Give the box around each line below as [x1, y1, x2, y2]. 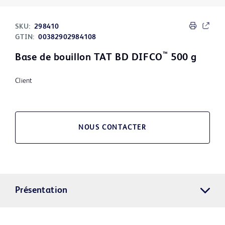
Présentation [15, 186, 68, 195]
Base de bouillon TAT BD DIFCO [15, 53, 163, 63]
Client [15, 77, 33, 85]
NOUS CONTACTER [78, 124, 147, 132]
